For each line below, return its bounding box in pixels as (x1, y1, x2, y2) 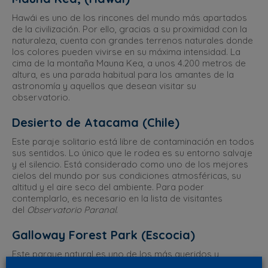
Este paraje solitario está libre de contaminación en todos (12, 136, 254, 147)
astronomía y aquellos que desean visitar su (12, 80, 196, 92)
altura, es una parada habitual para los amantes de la (12, 69, 234, 80)
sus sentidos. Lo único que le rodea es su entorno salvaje (12, 147, 252, 159)
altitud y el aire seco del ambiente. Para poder (12, 181, 204, 193)
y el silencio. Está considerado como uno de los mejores (12, 159, 248, 170)
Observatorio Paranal (27, 204, 116, 215)
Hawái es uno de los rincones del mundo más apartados (12, 12, 247, 23)
